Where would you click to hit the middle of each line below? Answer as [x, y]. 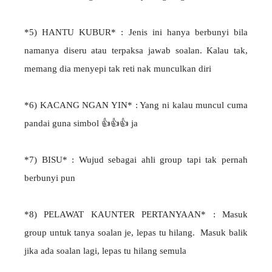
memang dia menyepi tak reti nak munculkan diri [118, 69]
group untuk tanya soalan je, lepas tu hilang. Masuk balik [136, 233]
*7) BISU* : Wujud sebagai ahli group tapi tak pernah [136, 160]
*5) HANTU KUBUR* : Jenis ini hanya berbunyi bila [136, 32]
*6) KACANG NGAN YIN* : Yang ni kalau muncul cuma [136, 105]
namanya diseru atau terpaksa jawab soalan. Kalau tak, [136, 51]
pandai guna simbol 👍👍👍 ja [81, 124]
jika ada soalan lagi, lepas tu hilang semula [105, 251]
